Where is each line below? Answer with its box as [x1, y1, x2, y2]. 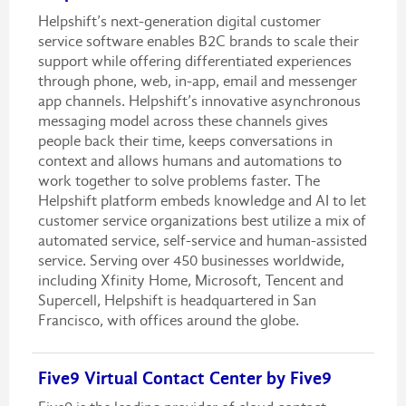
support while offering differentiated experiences [37, 52, 352, 70]
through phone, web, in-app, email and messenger [37, 72, 357, 90]
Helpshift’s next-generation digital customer [37, 12, 321, 30]
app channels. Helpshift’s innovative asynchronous [37, 92, 361, 110]
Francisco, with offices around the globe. [37, 311, 299, 329]
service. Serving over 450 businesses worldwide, [37, 251, 344, 269]
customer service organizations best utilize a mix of [37, 211, 366, 229]
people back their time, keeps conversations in [37, 131, 333, 150]
